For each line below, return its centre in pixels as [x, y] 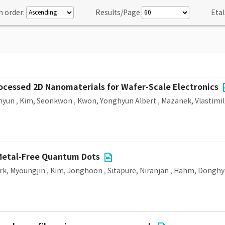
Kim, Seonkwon [46, 101]
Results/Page [118, 13]
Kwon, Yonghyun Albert [117, 101]
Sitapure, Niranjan [138, 171]
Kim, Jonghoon [76, 171]
